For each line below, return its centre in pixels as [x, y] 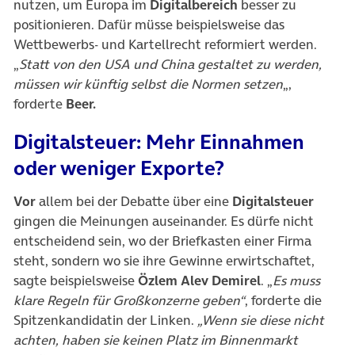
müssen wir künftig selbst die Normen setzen [148, 84]
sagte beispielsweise [76, 281]
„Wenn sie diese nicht [261, 321]
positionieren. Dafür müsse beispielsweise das [149, 24]
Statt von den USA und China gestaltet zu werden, [170, 64]
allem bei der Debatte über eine [134, 202]
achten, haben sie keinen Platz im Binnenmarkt [156, 340]
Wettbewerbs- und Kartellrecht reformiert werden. [165, 44]
